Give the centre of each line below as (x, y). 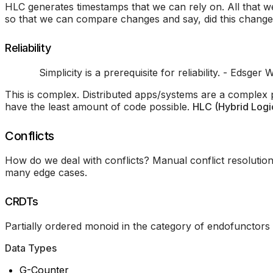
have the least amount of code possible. (99, 106)
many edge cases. (46, 172)
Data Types (31, 248)
